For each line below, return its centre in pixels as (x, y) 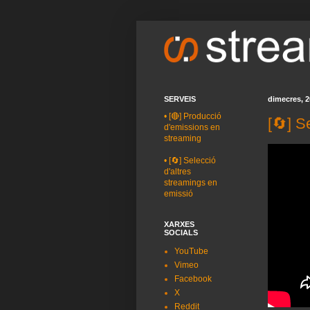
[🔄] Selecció (192, 161)
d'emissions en (192, 127)
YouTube (191, 251)
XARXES (179, 224)
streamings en (191, 183)
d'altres (177, 172)
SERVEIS (180, 99)
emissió (179, 194)
